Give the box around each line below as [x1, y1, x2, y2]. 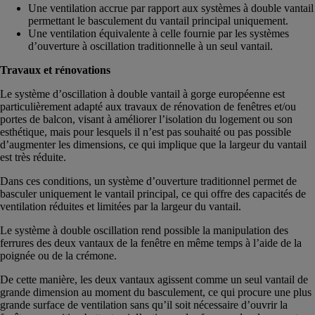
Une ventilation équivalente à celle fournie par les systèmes [28, 27, 289, 39]
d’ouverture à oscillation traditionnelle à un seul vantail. [28, 39, 273, 52]
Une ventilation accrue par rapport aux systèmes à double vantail [28, 1, 314, 14]
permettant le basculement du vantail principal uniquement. [28, 14, 288, 27]
